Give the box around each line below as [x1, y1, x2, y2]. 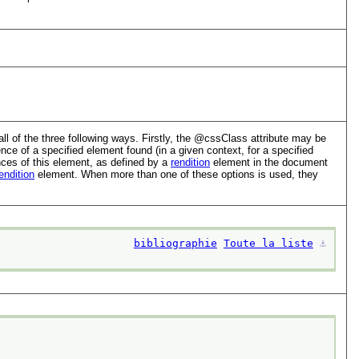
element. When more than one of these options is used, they [34, 167, 319, 180]
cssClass [204, 131, 248, 144]
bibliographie [133, 237, 217, 250]
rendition [171, 155, 211, 168]
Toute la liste [223, 237, 313, 250]
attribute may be [248, 131, 327, 144]
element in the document [210, 155, 329, 168]
